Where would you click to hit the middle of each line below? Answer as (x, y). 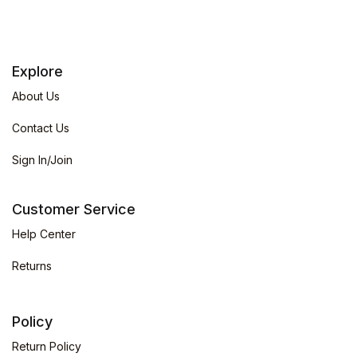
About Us (36, 96)
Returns (32, 265)
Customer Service (74, 209)
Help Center (44, 233)
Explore (37, 71)
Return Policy (47, 346)
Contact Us (41, 127)
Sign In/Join (42, 159)
